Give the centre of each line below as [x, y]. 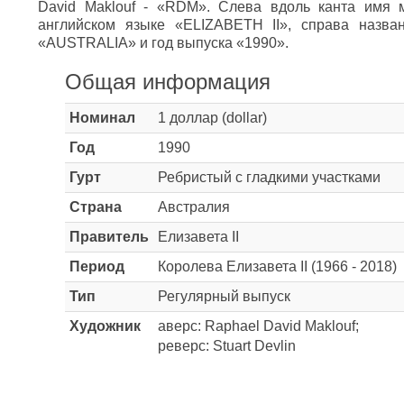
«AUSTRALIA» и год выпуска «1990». [163, 43]
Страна [96, 207]
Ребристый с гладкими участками [269, 177]
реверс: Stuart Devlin [227, 346]
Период [97, 266]
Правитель [109, 237]
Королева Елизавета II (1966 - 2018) [277, 266]
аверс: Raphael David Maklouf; [258, 326]
